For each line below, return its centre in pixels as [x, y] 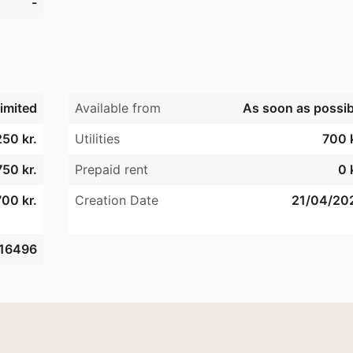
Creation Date [116, 201]
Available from [117, 108]
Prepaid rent [111, 170]
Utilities [97, 139]
